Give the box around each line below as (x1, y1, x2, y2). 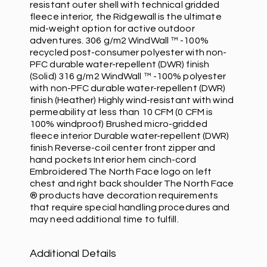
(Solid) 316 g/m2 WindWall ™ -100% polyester (30, 71, 226, 81)
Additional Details (30, 247, 116, 259)
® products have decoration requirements (30, 190, 218, 200)
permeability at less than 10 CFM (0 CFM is (30, 107, 213, 117)
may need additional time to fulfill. (30, 214, 179, 224)
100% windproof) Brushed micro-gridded (30, 119, 207, 129)
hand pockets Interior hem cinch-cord (30, 154, 196, 164)
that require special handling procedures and (30, 202, 230, 212)
